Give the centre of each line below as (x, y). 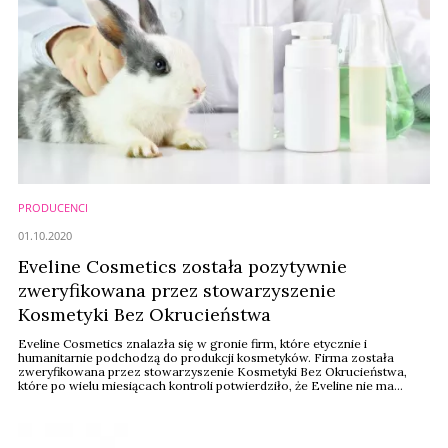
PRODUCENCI (53, 207)
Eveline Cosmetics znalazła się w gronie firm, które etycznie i (192, 343)
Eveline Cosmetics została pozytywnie (182, 266)
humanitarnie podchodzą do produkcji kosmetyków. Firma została (206, 357)
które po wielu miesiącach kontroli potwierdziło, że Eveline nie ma (206, 385)
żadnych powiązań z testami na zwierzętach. (145, 399)
